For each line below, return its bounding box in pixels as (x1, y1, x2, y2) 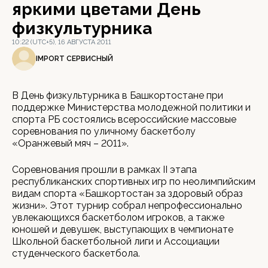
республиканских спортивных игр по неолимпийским (12, 176, 255, 187)
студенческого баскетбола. (12, 248, 140, 259)
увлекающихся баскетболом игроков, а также (12, 212, 224, 223)
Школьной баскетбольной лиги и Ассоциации (12, 236, 220, 247)
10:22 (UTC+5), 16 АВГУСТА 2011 (12, 38, 111, 46)
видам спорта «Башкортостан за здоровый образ (12, 188, 243, 199)
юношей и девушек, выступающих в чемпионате (12, 224, 233, 235)
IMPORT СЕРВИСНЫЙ (36, 54, 113, 63)
